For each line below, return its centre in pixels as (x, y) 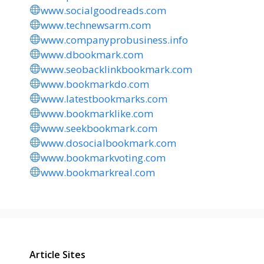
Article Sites (57, 254)
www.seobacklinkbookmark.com (117, 69)
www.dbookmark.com (92, 54)
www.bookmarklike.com (97, 113)
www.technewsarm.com (96, 25)
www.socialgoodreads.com (104, 10)
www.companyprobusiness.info (115, 39)
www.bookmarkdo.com (95, 84)
